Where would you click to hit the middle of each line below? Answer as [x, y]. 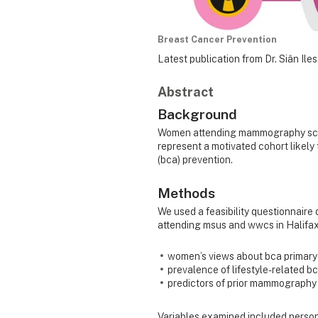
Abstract [186, 92]
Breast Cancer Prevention [217, 40]
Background [197, 114]
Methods [186, 192]
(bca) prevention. [195, 159]
